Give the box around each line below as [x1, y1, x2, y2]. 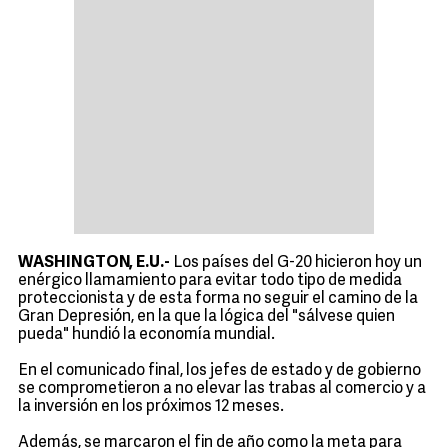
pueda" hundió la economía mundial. [18, 327, 275, 343]
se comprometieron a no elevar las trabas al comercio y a [18, 381, 426, 397]
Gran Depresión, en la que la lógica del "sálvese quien [18, 309, 395, 325]
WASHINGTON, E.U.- [18, 255, 170, 271]
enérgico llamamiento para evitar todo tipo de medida [18, 273, 402, 289]
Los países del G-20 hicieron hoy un [170, 255, 422, 271]
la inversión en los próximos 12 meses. [18, 399, 284, 415]
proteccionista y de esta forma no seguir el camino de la [18, 291, 418, 307]
